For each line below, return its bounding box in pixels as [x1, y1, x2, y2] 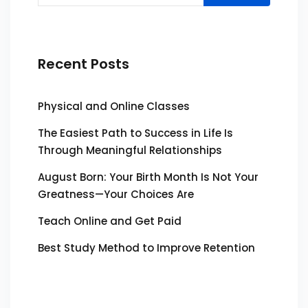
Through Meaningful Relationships [38, 143, 222, 157]
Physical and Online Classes [38, 99, 190, 113]
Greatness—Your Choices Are [38, 187, 194, 201]
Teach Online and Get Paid [38, 214, 181, 228]
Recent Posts [38, 54, 129, 74]
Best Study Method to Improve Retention [38, 241, 255, 255]
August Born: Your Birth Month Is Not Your [38, 170, 258, 184]
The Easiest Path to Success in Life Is [38, 126, 233, 140]
